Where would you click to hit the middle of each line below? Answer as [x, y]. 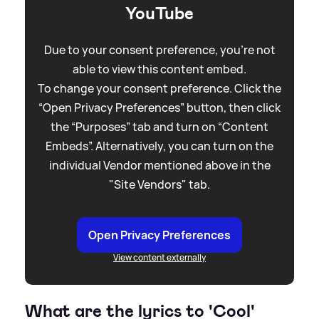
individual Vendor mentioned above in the [159, 166]
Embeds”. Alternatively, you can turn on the [159, 146]
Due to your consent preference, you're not [159, 50]
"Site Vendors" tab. [159, 185]
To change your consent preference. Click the [159, 89]
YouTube [159, 14]
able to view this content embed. [159, 69]
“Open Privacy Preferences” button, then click [159, 108]
